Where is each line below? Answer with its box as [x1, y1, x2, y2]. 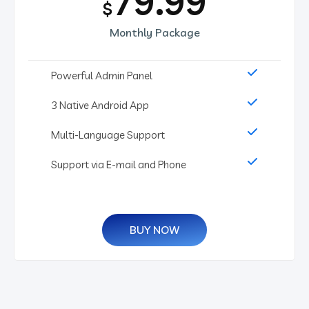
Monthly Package [109, 25, 200, 39]
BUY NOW [130, 222, 179, 237]
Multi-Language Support [51, 128, 165, 141]
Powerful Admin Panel [51, 68, 152, 82]
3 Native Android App [51, 98, 149, 112]
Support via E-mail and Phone [51, 157, 186, 171]
